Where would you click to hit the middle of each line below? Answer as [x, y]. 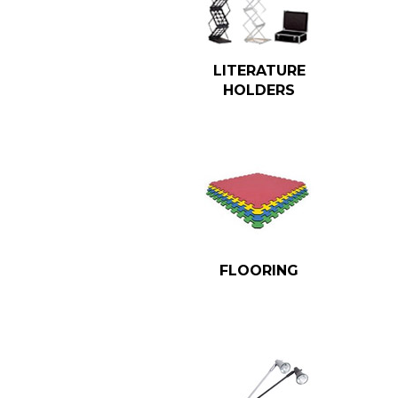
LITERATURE [259, 71]
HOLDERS [259, 91]
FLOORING [259, 271]
